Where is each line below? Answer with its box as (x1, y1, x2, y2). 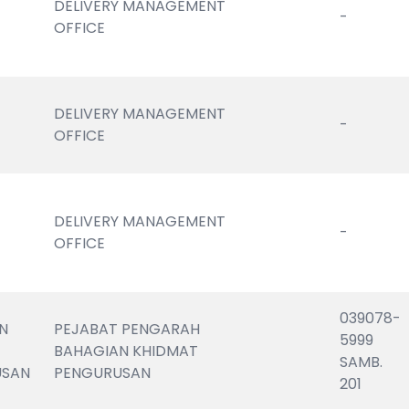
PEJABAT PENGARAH (54, 319, 201, 340)
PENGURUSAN (54, 362, 152, 383)
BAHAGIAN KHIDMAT (54, 341, 199, 362)
